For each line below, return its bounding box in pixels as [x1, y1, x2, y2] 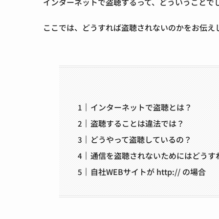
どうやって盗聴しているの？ [90, 133, 192, 145]
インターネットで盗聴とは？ [90, 101, 192, 113]
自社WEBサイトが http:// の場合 [90, 165, 206, 177]
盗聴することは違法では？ [90, 117, 184, 129]
